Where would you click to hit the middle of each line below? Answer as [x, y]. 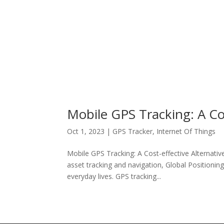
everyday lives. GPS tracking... [114, 176]
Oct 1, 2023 [86, 131]
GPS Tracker [133, 131]
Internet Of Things [186, 131]
